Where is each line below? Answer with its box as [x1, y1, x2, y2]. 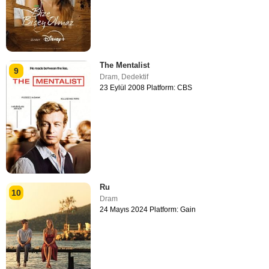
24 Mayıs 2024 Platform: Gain [100, 205, 196, 214]
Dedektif [121, 72, 149, 81]
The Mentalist [100, 60, 150, 70]
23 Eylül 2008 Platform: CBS [100, 83, 193, 92]
